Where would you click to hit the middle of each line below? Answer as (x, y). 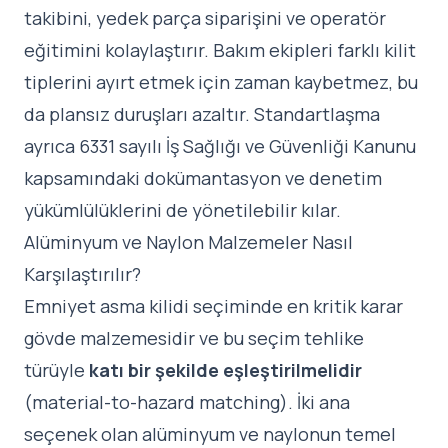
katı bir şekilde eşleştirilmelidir (225, 370)
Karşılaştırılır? (82, 274)
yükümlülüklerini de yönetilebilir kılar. (182, 210)
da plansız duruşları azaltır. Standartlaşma (202, 114)
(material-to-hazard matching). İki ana (187, 402)
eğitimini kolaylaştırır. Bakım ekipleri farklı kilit (220, 50)
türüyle (56, 370)
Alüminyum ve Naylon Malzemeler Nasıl (188, 242)
